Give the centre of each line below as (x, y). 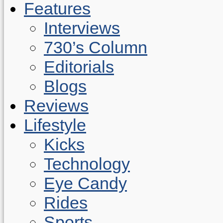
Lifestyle (55, 125)
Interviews (82, 28)
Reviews (56, 106)
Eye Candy (85, 183)
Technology (87, 164)
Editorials (79, 67)
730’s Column (96, 47)
